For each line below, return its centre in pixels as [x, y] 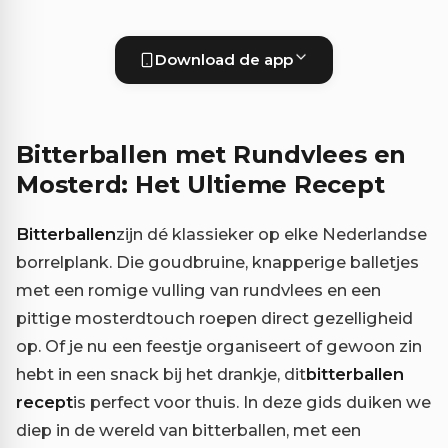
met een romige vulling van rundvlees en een [198, 290]
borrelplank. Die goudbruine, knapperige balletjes [217, 262]
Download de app [224, 60]
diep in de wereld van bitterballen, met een [188, 430]
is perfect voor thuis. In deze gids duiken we [252, 402]
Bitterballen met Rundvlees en [211, 155]
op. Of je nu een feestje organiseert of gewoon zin [219, 346]
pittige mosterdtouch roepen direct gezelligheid [214, 318]
